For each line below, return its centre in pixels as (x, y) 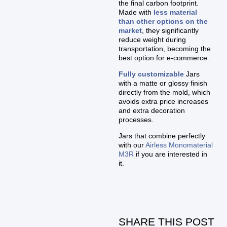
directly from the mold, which (165, 92)
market (130, 30)
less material (175, 12)
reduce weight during (153, 39)
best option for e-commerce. (164, 58)
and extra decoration (152, 110)
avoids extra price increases (164, 101)
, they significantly (171, 30)
